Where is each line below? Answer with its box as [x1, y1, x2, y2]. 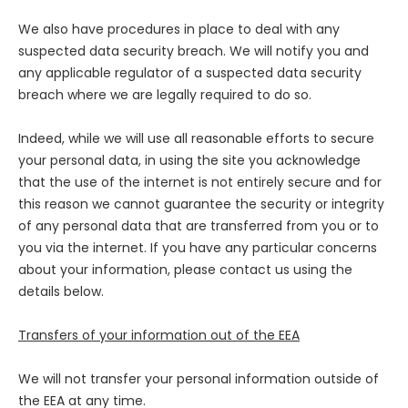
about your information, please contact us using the [18, 260, 352, 280]
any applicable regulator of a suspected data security [18, 64, 362, 83]
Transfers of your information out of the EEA [18, 326, 300, 345]
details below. [18, 282, 104, 301]
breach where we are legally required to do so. [18, 86, 311, 105]
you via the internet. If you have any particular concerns [18, 239, 377, 258]
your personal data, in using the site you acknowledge [18, 151, 361, 170]
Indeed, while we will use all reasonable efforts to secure [18, 129, 374, 148]
